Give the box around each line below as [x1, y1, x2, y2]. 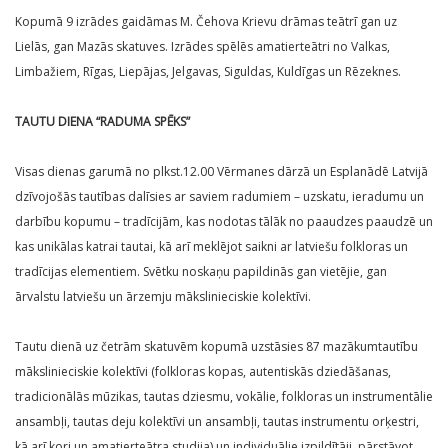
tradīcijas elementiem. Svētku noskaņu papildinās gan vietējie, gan [15, 263, 387, 281]
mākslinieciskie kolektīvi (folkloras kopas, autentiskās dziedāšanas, [15, 363, 391, 381]
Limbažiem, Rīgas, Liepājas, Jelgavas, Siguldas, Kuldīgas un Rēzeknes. [15, 63, 401, 81]
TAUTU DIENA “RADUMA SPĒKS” [15, 113, 190, 131]
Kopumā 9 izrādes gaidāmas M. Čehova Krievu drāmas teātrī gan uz [15, 13, 397, 31]
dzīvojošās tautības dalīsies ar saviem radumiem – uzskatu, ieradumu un [15, 188, 424, 206]
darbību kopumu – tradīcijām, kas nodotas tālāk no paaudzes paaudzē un [15, 213, 433, 231]
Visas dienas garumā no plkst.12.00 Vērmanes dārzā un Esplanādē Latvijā [15, 163, 428, 181]
